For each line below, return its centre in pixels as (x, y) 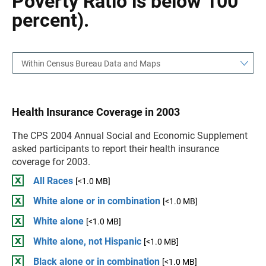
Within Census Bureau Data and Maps (91, 64)
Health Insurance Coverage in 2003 (96, 112)
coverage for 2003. (51, 162)
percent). (50, 20)
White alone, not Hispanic (87, 241)
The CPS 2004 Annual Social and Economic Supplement (130, 136)
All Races (53, 181)
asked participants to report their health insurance (115, 149)
